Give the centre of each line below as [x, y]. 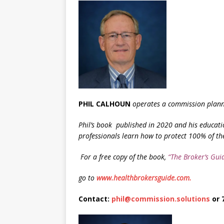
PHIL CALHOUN [105, 104]
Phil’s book [96, 125]
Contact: [95, 199]
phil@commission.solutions [161, 199]
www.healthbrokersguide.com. [144, 178]
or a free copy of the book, [126, 157]
